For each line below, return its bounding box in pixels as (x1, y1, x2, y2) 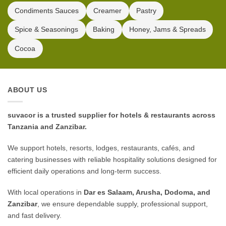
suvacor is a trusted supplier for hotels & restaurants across (8, 111, 215, 120)
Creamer (93, 6, 122, 15)
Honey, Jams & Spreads (129, 25, 206, 34)
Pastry (136, 6, 156, 15)
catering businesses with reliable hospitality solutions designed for (8, 155, 217, 163)
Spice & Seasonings (15, 25, 79, 34)
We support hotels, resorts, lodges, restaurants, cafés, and (8, 143, 195, 152)
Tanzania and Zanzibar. (8, 123, 87, 131)
